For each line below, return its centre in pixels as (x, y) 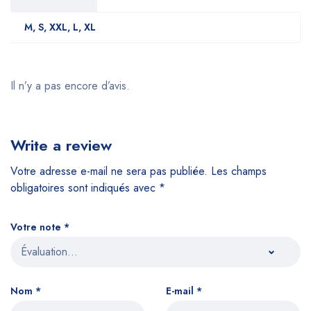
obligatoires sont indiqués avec (85, 187)
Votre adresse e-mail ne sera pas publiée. (109, 171)
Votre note (37, 227)
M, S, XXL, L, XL (60, 27)
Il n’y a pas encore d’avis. (70, 85)
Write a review (61, 145)
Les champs (239, 171)
